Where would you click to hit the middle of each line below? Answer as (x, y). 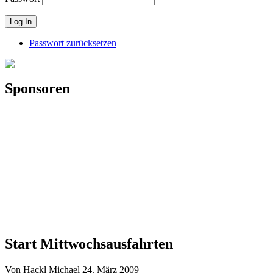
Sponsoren (37, 89)
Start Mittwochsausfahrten (89, 243)
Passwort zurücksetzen (73, 43)
